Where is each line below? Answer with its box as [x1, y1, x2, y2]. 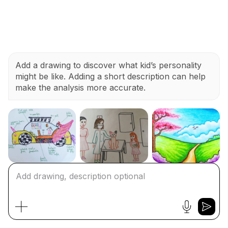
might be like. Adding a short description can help [15, 71, 206, 81]
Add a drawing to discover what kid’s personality [15, 60, 202, 70]
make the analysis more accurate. [15, 82, 146, 93]
